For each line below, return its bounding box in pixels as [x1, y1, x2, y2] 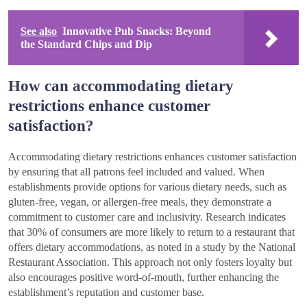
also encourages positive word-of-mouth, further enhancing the [8, 271, 279, 283]
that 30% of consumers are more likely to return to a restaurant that [8, 225, 295, 238]
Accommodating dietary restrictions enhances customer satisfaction [8, 150, 297, 162]
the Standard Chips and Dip [21, 38, 152, 50]
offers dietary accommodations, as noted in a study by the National [8, 241, 295, 253]
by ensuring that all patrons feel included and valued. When [8, 165, 265, 177]
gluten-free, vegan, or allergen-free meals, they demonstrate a [8, 195, 271, 208]
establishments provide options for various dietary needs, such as [8, 180, 286, 193]
